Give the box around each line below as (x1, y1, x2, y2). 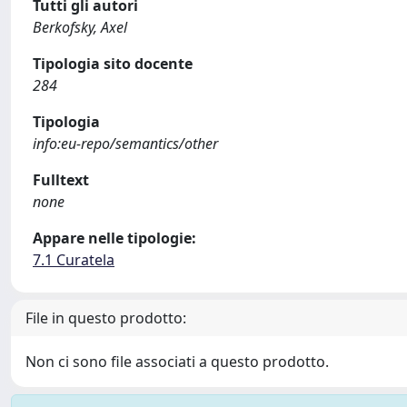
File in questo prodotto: (25, 307, 186, 328)
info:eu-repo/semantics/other (33, 133, 218, 154)
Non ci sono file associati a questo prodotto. (25, 351, 329, 372)
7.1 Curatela (33, 249, 114, 270)
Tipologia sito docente (33, 53, 193, 74)
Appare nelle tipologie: (33, 227, 196, 248)
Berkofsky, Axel (33, 16, 127, 37)
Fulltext (33, 169, 89, 190)
